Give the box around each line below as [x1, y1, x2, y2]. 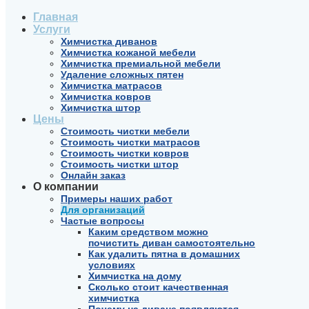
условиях [88, 259, 135, 270]
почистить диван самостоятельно [88, 237, 255, 248]
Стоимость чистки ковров [61, 148, 189, 159]
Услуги [33, 23, 70, 35]
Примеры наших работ [61, 193, 172, 204]
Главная [33, 11, 78, 23]
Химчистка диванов [61, 36, 157, 47]
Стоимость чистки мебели [61, 126, 190, 137]
